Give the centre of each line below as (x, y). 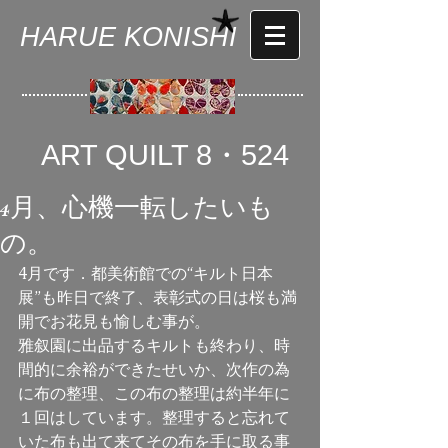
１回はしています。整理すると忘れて (154, 417)
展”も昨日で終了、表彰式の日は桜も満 (157, 297)
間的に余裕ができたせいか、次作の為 (154, 369)
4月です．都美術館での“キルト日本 (145, 273)
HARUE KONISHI (128, 37)
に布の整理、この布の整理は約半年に (154, 393)
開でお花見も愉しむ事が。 (114, 321)
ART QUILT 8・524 (165, 155)
